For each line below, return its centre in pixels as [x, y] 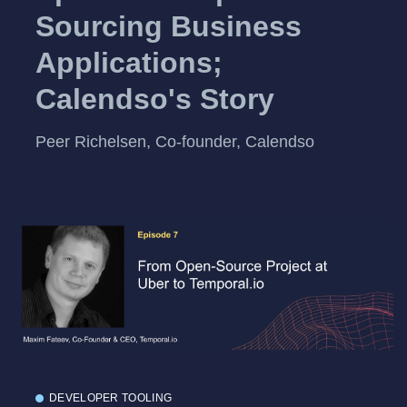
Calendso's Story [155, 99]
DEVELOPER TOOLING [111, 398]
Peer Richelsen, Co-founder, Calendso [175, 142]
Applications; [129, 62]
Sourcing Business [169, 26]
